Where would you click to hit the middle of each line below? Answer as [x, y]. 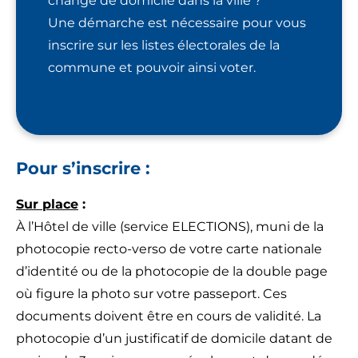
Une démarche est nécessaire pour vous [177, 22]
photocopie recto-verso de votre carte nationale [169, 249]
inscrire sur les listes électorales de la [164, 45]
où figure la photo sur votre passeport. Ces [151, 293]
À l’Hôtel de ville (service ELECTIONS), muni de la [170, 226]
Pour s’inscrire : [83, 168]
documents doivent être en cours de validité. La [169, 316]
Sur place [47, 204]
